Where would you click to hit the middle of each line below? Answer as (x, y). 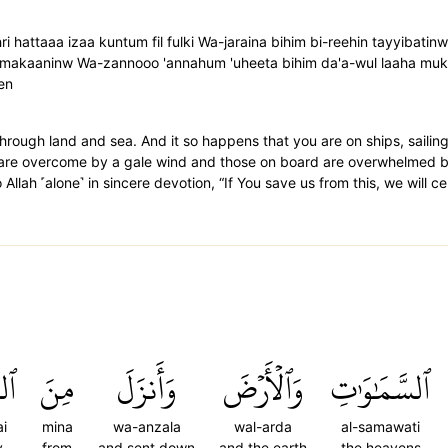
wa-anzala (146, 426)
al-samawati (380, 426)
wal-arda (263, 426)
